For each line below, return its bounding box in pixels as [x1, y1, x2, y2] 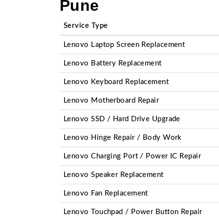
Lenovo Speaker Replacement [64, 171, 164, 178]
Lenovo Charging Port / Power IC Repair [64, 153, 201, 160]
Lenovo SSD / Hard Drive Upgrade [64, 115, 180, 123]
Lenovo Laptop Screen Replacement [64, 41, 185, 48]
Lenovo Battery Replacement [64, 60, 162, 67]
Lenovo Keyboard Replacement [64, 78, 169, 86]
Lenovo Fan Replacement [64, 190, 148, 197]
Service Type [64, 22, 108, 29]
